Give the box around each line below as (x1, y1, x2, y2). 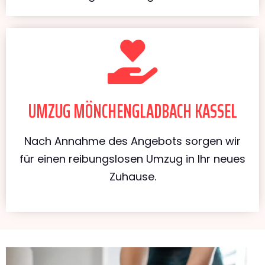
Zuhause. (109, 169, 156, 184)
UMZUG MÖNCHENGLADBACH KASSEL (28, 96, 237, 126)
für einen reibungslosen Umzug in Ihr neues (20, 151, 245, 166)
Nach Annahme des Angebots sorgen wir (24, 133, 241, 148)
